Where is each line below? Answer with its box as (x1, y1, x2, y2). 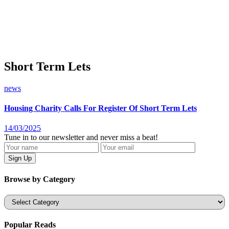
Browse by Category (4, 174, 75, 184)
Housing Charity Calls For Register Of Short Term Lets (4, 104, 197, 113)
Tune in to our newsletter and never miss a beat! (4, 133, 158, 142)
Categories (4, 194, 38, 203)
